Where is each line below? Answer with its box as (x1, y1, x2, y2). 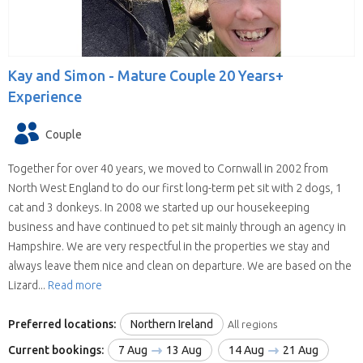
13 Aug (164, 344, 202, 357)
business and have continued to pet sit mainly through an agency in (8, 220, 346, 233)
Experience (8, 88, 82, 105)
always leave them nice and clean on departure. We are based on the (8, 258, 352, 272)
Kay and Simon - (8, 67, 117, 84)
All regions (228, 318, 277, 331)
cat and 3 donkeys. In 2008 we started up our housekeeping (8, 200, 310, 214)
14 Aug (228, 344, 267, 357)
